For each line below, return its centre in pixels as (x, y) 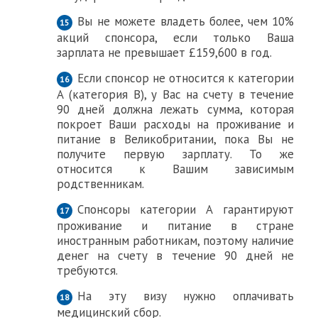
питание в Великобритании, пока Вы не (176, 139)
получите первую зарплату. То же (176, 154)
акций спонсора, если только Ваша (176, 38)
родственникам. (100, 184)
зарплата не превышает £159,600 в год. (164, 53)
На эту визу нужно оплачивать (186, 296)
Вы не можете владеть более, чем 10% (186, 21)
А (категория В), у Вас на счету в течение (176, 94)
